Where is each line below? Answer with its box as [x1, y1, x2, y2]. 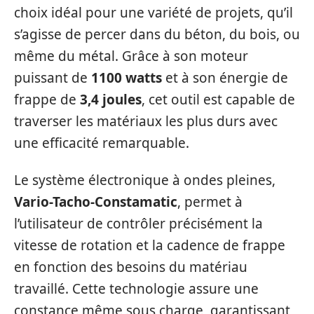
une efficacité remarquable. [14, 133, 189, 152]
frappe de [14, 90, 80, 109]
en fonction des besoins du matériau [14, 258, 247, 276]
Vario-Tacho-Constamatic [14, 193, 177, 211]
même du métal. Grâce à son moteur [14, 46, 248, 65]
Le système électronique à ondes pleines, [14, 171, 275, 189]
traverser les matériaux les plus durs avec [14, 111, 278, 130]
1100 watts [91, 68, 162, 87]
